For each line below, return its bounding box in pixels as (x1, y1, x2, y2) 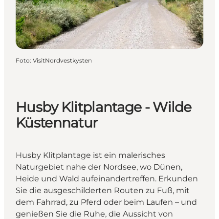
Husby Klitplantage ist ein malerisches (16, 151, 165, 160)
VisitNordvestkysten (33, 56, 92, 64)
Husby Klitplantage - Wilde (16, 98, 192, 115)
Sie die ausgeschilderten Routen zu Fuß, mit (16, 186, 190, 196)
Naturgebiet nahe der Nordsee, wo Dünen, (16, 162, 182, 172)
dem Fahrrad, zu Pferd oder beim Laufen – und (16, 197, 197, 207)
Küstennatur (16, 114, 98, 131)
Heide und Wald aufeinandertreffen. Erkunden (16, 174, 198, 184)
